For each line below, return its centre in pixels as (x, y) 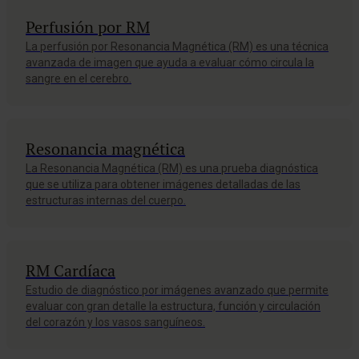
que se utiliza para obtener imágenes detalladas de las (163, 184)
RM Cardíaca (71, 271)
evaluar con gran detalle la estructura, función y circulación (173, 306)
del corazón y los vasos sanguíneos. (115, 322)
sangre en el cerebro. (79, 79)
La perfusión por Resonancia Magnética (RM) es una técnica (177, 46)
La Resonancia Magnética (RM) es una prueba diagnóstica (172, 168)
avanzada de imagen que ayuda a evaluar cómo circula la (170, 63)
